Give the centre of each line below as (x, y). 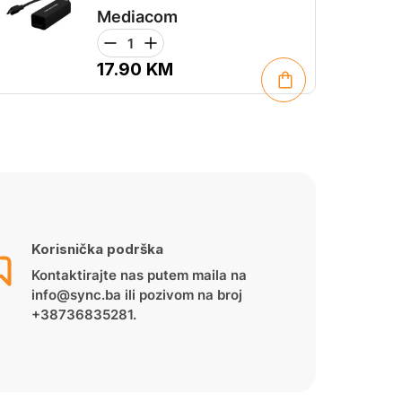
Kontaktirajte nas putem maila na (140, 275)
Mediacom (137, 17)
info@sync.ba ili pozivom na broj (137, 295)
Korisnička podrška (98, 249)
